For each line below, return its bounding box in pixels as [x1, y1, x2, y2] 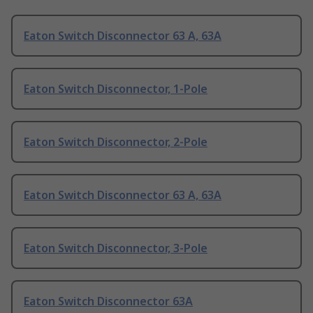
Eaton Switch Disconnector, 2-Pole [24, 134, 208, 150]
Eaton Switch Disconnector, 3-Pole [24, 240, 208, 256]
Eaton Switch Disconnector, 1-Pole [24, 81, 208, 97]
